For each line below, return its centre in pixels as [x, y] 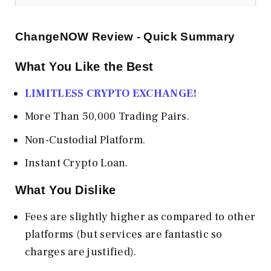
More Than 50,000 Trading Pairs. [107, 117]
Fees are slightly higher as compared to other [140, 217]
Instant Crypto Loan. [76, 163]
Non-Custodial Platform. [85, 140]
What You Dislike [67, 190]
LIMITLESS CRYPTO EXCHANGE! [111, 93]
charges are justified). [80, 252]
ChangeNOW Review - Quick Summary [125, 36]
